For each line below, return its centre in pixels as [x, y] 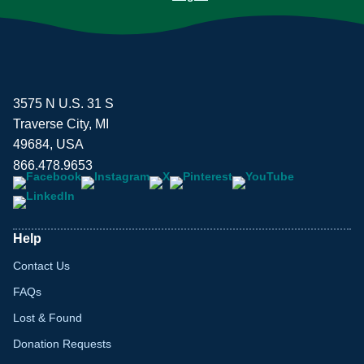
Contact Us [41, 265]
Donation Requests [62, 343]
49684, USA [48, 144]
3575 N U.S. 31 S [63, 103]
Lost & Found [48, 317]
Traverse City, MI [61, 123]
